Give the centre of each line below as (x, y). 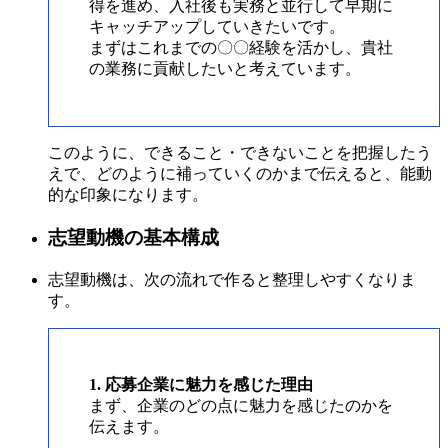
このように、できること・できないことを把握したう (240, 153)
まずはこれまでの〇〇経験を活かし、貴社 (241, 48)
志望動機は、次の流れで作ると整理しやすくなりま (232, 279)
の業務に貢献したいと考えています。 (225, 69)
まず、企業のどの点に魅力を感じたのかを (241, 405)
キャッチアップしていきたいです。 (217, 27)
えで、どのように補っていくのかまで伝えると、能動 (240, 174)
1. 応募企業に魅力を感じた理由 (201, 384)
